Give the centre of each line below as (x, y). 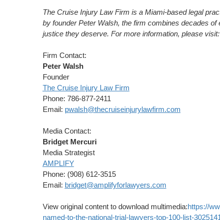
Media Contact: (67, 131)
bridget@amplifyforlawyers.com (115, 185)
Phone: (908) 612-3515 (79, 174)
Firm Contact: (64, 55)
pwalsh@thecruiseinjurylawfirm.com (123, 109)
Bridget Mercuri (69, 142)
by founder (60, 23)
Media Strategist (69, 152)
